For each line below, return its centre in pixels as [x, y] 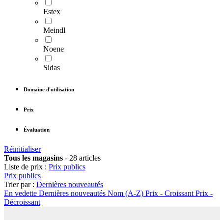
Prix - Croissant [169, 193]
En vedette [20, 193]
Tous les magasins [34, 158]
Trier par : [19, 185]
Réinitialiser [22, 149]
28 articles [84, 158]
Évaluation [37, 130]
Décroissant [22, 202]
